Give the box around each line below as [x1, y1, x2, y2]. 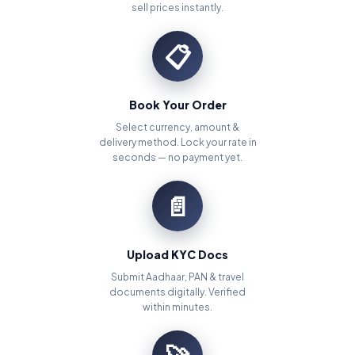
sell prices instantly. [132, 2, 223, 14]
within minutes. [143, 301, 212, 314]
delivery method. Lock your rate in [98, 136, 257, 149]
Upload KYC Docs [127, 247, 228, 262]
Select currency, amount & [116, 121, 239, 134]
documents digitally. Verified [109, 286, 246, 299]
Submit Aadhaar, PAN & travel [111, 271, 244, 284]
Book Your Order [128, 97, 227, 113]
